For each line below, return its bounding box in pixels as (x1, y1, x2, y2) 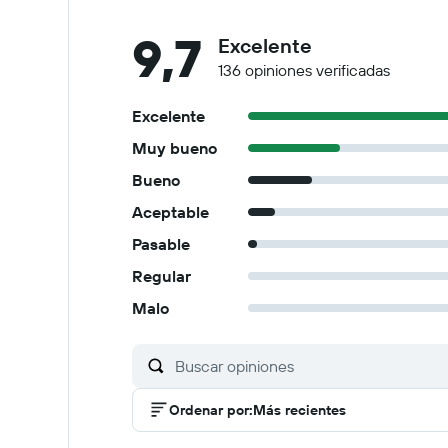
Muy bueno (132, 138, 217, 158)
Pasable (132, 234, 190, 254)
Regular (132, 266, 191, 286)
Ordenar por (169, 401, 249, 419)
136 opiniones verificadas (218, 60, 390, 80)
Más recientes (253, 401, 346, 419)
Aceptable (132, 202, 209, 222)
